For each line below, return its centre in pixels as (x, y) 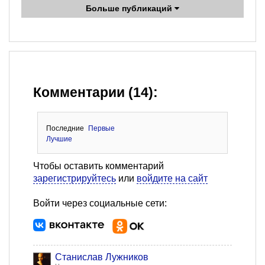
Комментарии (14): (96, 93)
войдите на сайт (172, 179)
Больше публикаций (130, 9)
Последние (65, 129)
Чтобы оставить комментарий (98, 166)
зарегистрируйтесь (75, 179)
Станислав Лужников (102, 257)
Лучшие (59, 139)
